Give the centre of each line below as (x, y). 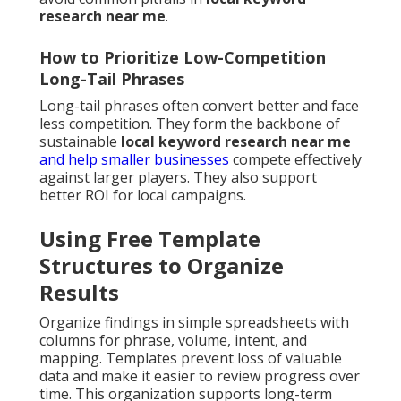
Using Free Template (150, 239)
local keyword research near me (236, 142)
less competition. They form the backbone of (190, 124)
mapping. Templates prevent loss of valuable (191, 358)
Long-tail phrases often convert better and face (199, 106)
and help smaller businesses (134, 160)
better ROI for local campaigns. (143, 196)
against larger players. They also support (178, 178)
